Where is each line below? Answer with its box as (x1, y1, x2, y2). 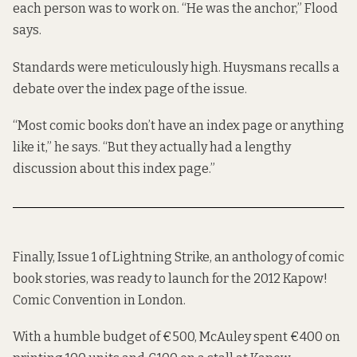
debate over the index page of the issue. (13, 80, 247, 96)
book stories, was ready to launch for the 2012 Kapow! (13, 271, 328, 286)
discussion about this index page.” (13, 160, 215, 176)
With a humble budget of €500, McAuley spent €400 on (13, 329, 340, 345)
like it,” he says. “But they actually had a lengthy (13, 139, 291, 155)
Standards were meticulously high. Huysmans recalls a (13, 59, 339, 75)
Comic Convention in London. (13, 292, 186, 308)
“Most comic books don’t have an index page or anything (13, 117, 344, 133)
